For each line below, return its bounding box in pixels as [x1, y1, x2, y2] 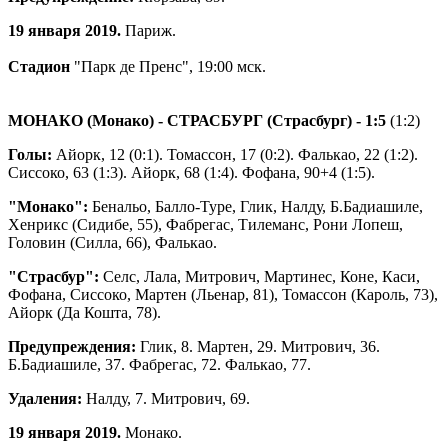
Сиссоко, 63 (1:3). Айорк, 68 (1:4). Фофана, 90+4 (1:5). [8, 163, 379, 181]
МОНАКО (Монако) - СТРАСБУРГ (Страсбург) [8, 111, 356, 129]
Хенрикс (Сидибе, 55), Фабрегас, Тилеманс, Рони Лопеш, [8, 215, 403, 233]
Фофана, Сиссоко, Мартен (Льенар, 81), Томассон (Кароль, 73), [8, 285, 438, 303]
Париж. [121, 21, 176, 39]
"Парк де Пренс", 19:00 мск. [70, 57, 266, 75]
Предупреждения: [8, 337, 136, 355]
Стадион [8, 57, 70, 75]
